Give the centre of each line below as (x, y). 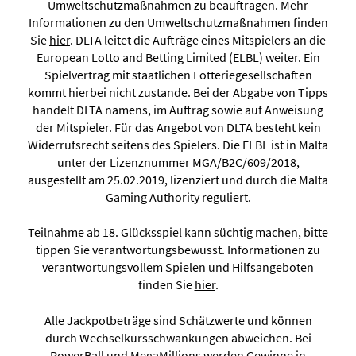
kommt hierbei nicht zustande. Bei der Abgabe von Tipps (178, 92)
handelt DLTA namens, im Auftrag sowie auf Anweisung (178, 109)
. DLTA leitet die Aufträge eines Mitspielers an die (198, 39)
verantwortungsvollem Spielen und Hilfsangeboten (178, 267)
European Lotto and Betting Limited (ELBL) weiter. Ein (178, 57)
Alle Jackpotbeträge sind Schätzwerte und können (178, 320)
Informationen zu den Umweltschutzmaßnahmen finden (178, 22)
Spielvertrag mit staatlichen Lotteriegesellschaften (178, 74)
